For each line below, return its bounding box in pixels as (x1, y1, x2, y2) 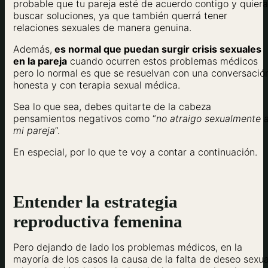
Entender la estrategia (13, 192, 178, 212)
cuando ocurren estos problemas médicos (67, 54, 258, 67)
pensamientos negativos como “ (13, 112, 156, 124)
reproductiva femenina (13, 212, 182, 232)
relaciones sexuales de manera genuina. (13, 21, 191, 33)
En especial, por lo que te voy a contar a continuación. (13, 145, 257, 158)
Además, (13, 42, 52, 55)
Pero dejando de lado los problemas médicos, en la (13, 241, 242, 254)
